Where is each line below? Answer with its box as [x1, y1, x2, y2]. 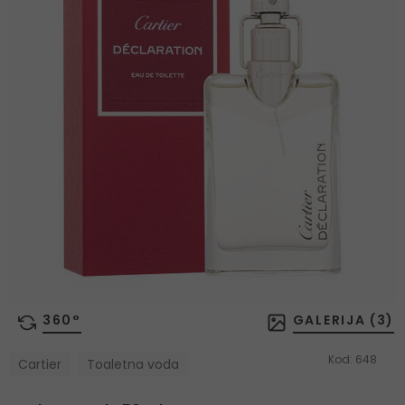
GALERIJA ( [292, 311, 377, 330]
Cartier [18, 355, 61, 374]
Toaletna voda [87, 355, 179, 374]
